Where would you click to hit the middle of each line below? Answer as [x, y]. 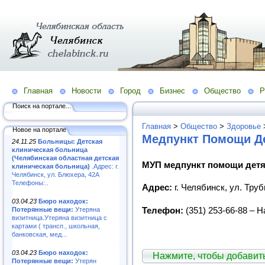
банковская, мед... [39, 234]
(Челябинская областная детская [65, 158]
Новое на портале [39, 129]
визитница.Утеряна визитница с [59, 217]
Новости [86, 91]
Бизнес [172, 91]
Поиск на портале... [42, 106]
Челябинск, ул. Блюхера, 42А [56, 174]
